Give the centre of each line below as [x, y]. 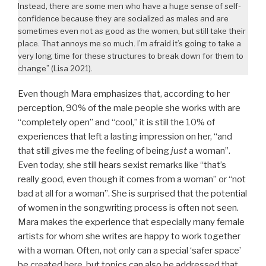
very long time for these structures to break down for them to [131, 56]
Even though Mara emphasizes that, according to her [124, 94]
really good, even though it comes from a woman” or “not [132, 179]
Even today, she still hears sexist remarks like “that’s [122, 165]
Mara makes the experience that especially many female [131, 222]
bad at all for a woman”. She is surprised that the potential [132, 193]
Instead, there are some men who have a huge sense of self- [129, 6]
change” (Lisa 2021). [55, 69]
